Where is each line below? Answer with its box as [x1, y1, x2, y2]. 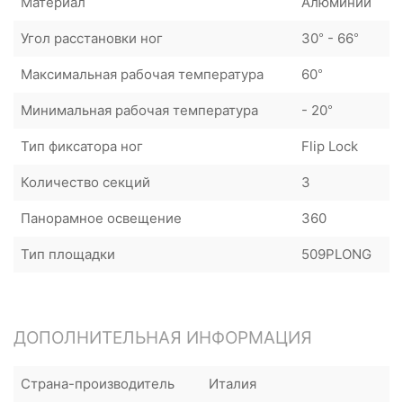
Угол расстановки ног [21, 30, 163, 47]
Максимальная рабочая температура [21, 66, 264, 83]
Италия [209, 375, 256, 392]
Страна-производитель [21, 375, 175, 392]
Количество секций [21, 174, 150, 191]
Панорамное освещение [21, 210, 182, 227]
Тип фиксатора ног [21, 138, 143, 155]
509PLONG [301, 246, 372, 263]
